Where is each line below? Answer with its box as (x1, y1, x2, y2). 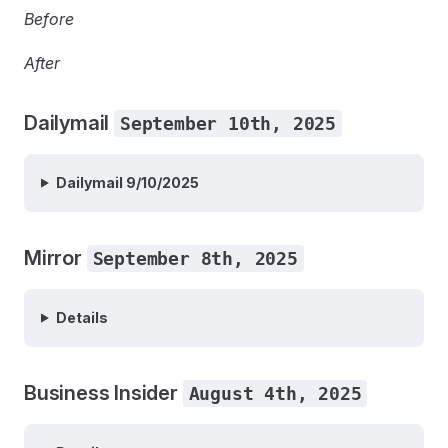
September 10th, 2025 (120, 112, 336, 134)
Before (24, 8, 74, 29)
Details (55, 308, 108, 326)
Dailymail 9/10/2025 (55, 173, 199, 191)
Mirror (24, 245, 87, 270)
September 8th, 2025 (92, 247, 298, 269)
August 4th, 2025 (188, 382, 362, 404)
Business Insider (24, 380, 183, 405)
